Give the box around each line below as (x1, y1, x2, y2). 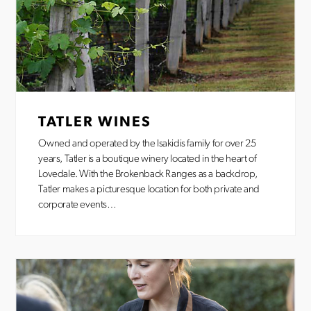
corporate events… (38, 200, 117, 210)
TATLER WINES (38, 115, 152, 130)
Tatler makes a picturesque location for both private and (38, 185, 260, 195)
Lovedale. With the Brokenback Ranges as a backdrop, (38, 169, 258, 180)
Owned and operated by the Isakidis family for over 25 (38, 139, 256, 149)
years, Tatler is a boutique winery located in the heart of (38, 154, 257, 165)
